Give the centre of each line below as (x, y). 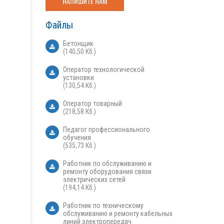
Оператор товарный (92, 104)
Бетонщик (78, 44)
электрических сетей (94, 180)
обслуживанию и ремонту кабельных (118, 214)
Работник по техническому (103, 206)
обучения (77, 138)
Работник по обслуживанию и (107, 164)
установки (78, 78)
